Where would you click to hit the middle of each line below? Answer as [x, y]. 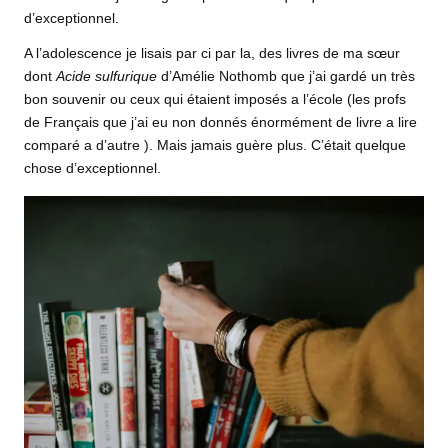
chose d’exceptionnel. [92, 169]
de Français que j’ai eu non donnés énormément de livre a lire [220, 123]
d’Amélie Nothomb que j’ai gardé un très [286, 77]
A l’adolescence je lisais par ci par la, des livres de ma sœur [212, 54]
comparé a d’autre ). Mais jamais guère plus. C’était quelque [215, 146]
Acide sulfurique [106, 77]
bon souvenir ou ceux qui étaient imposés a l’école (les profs [215, 100]
